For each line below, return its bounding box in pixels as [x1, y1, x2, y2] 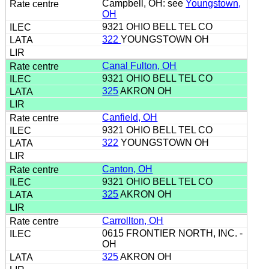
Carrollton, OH [102, 215, 164, 226]
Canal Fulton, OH [102, 60, 177, 71]
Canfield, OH [102, 112, 158, 122]
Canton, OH [102, 163, 153, 174]
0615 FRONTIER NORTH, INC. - [102, 228, 243, 238]
